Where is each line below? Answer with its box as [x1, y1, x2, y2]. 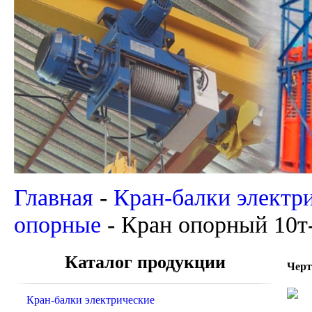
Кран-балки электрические [26, 294, 155, 306]
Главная [14, 184, 93, 211]
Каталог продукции [64, 252, 226, 273]
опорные [14, 211, 101, 238]
